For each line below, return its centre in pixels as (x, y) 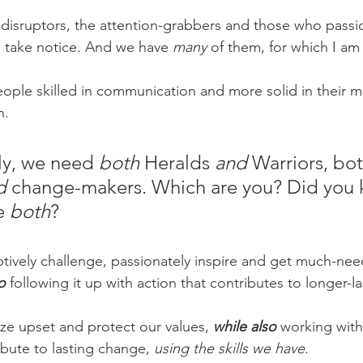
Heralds (177, 162)
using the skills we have (229, 348)
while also (247, 326)
